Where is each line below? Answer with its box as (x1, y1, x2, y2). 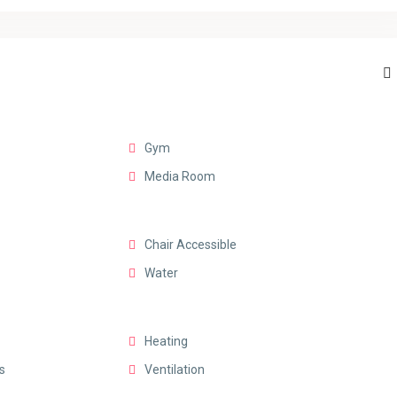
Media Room (144, 169, 216, 184)
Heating (144, 334, 189, 349)
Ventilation (144, 362, 206, 378)
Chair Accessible (144, 237, 237, 253)
